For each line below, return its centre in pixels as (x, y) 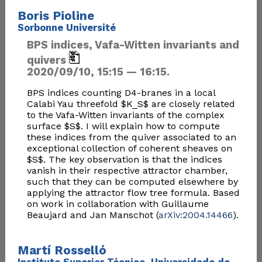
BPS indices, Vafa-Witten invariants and (133, 45)
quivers (48, 60)
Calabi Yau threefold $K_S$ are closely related (131, 104)
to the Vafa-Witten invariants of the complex (125, 115)
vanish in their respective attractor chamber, (127, 171)
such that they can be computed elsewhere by (132, 182)
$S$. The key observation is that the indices (124, 160)
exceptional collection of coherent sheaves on (129, 149)
